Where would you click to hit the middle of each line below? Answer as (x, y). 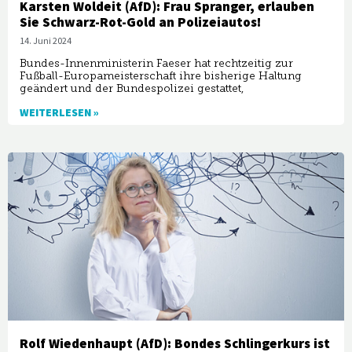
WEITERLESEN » (59, 114)
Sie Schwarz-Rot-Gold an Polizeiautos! (140, 23)
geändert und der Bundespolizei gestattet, (132, 89)
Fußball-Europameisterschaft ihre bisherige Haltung (161, 76)
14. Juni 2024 (46, 42)
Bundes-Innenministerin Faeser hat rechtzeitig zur (156, 64)
